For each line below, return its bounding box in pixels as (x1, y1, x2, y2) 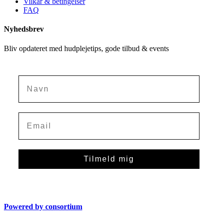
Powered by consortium (4, 202, 82, 211)
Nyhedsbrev (4, 25, 44, 34)
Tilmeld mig (84, 154, 134, 163)
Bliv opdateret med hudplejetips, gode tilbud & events (4, 44, 169, 53)
